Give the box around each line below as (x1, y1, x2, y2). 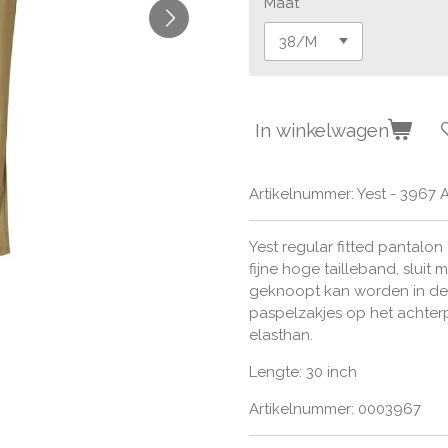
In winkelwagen (255, 118, 389, 141)
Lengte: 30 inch (249, 363, 357, 382)
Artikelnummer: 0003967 (249, 400, 421, 419)
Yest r (249, 238, 287, 257)
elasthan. (249, 326, 313, 345)
